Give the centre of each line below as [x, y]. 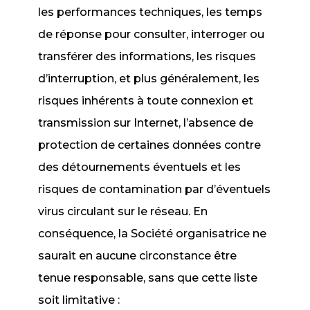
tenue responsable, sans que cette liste [148, 278]
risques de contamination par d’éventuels [155, 189]
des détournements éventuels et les [140, 167]
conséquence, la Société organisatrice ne [153, 234]
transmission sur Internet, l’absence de [146, 123]
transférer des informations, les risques [147, 56]
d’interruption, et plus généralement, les [149, 79]
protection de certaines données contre [150, 145]
